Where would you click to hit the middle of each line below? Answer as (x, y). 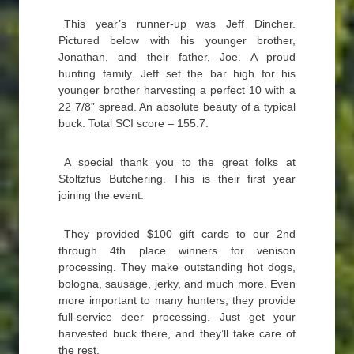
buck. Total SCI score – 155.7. (134, 123)
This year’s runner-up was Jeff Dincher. (180, 24)
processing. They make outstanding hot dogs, (177, 267)
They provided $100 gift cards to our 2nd (180, 234)
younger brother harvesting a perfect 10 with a (177, 90)
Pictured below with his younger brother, (177, 40)
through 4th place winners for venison (177, 250)
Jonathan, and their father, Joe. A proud (177, 57)
